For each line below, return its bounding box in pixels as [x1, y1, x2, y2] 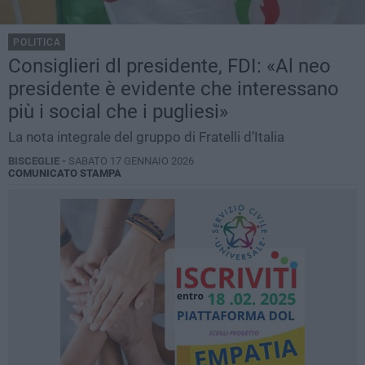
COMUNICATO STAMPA [8, 167, 121, 180]
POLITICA [13, 37, 61, 49]
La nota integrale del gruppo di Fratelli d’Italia [8, 129, 284, 146]
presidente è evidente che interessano [8, 77, 339, 101]
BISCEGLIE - [8, 155, 68, 168]
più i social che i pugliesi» [8, 100, 228, 124]
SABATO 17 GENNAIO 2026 [68, 155, 194, 168]
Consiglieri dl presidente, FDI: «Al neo [8, 55, 331, 78]
